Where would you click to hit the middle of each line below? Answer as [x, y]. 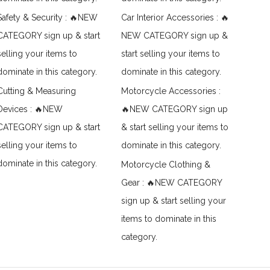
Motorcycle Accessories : [171, 91]
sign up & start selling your [174, 201]
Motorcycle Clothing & [166, 165]
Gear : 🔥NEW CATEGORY [172, 183]
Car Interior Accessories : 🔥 [175, 17]
